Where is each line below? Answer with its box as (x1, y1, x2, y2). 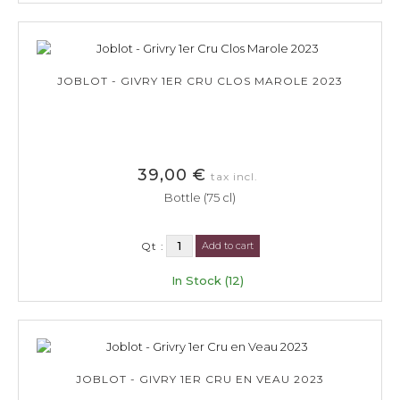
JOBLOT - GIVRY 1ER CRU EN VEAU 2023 (76, 371, 324, 386)
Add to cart (201, 238, 254, 252)
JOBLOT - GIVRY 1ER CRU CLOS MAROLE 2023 (57, 73, 343, 87)
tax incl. (211, 169, 258, 183)
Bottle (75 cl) (164, 189, 236, 204)
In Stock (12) (171, 272, 244, 287)
